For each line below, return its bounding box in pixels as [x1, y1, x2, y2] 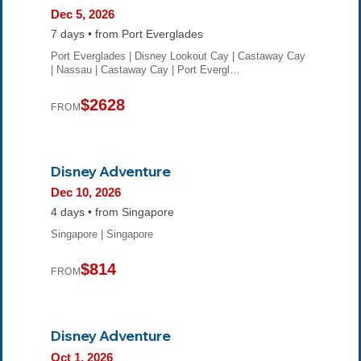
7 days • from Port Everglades [51, 27, 203, 40]
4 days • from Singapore [51, 206, 174, 219]
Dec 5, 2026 [51, 6, 114, 21]
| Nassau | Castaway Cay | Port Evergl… [51, 63, 240, 76]
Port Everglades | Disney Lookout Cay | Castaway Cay [51, 49, 305, 62]
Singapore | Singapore [51, 228, 153, 241]
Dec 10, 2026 [51, 185, 121, 200]
